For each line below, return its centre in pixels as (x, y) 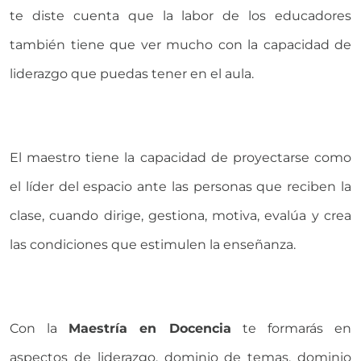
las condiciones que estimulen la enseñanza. (153, 245)
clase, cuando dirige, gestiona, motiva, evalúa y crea (180, 216)
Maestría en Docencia (150, 329)
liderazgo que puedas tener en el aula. (133, 74)
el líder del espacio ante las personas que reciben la (180, 187)
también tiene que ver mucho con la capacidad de (180, 45)
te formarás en (291, 329)
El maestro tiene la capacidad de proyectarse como (180, 158)
